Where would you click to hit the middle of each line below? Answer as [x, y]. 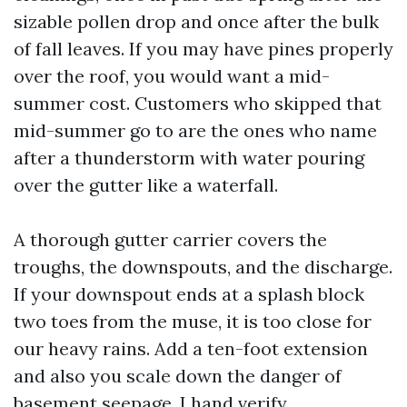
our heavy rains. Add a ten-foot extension [191, 348]
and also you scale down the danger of [178, 376]
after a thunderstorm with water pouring [189, 158]
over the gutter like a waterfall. [146, 185]
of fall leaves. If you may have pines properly [203, 49]
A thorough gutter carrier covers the [170, 239]
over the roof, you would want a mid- [172, 76]
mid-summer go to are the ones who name [195, 130]
